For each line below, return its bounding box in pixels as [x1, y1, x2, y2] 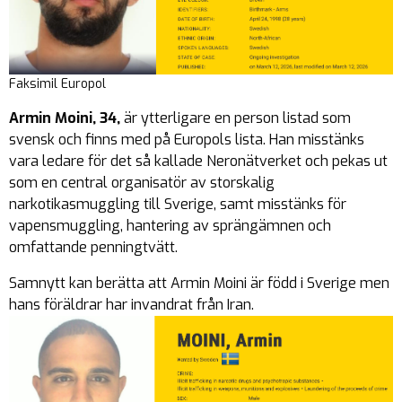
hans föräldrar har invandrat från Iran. [9, 294, 254, 314]
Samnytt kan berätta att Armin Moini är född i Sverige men [9, 273, 389, 293]
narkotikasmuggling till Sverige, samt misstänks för [9, 194, 346, 214]
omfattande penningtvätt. [9, 237, 178, 257]
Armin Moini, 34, [9, 108, 124, 127]
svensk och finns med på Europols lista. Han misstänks [9, 129, 364, 149]
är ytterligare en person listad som [124, 108, 351, 127]
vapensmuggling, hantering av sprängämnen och [9, 215, 331, 235]
